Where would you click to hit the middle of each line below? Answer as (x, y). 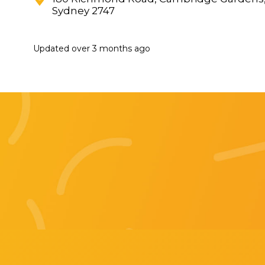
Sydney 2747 (84, 11)
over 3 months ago (111, 49)
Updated (53, 49)
